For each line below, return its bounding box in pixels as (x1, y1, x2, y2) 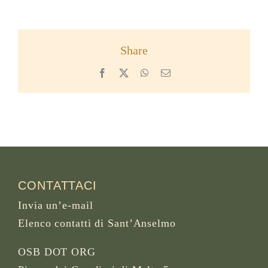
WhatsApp (148, 67, 190, 77)
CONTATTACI (18, 178, 97, 192)
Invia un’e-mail (18, 199, 93, 211)
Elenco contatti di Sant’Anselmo (18, 217, 176, 229)
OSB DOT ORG (18, 245, 96, 258)
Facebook (106, 67, 144, 77)
